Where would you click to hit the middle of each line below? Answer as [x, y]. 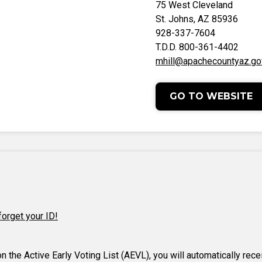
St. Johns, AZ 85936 [197, 19]
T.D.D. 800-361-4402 [197, 47]
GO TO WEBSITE [211, 96]
